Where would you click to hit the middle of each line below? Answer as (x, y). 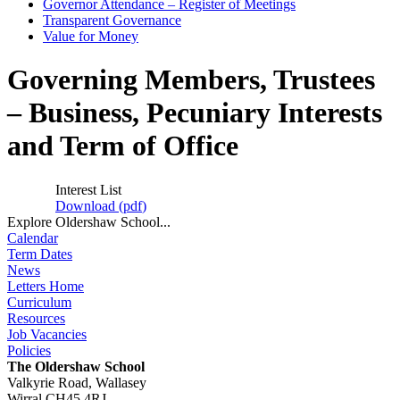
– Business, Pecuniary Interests (195, 113)
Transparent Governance (112, 20)
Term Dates (40, 254)
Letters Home (46, 286)
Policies (29, 350)
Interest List (88, 189)
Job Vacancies (47, 334)
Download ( (89, 205)
